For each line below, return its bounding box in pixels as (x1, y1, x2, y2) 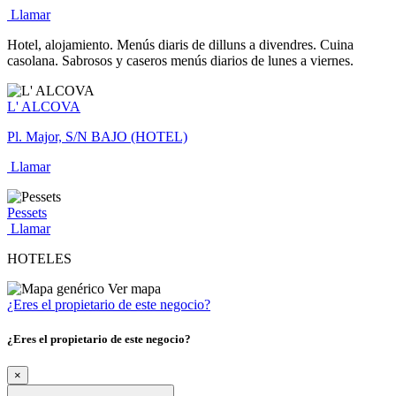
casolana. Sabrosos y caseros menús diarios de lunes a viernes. (7, 52, 354, 68)
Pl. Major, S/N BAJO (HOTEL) (7, 128, 187, 144)
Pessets (7, 204, 47, 220)
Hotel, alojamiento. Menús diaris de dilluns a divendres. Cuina (7, 36, 354, 52)
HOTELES (7, 250, 72, 266)
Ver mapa (104, 280, 161, 296)
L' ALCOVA (7, 98, 80, 114)
